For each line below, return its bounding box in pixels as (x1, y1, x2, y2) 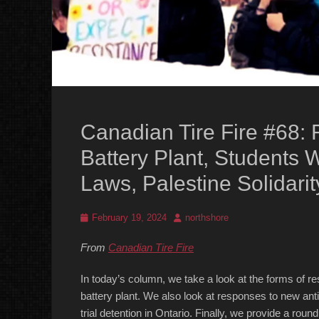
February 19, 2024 (92, 212, 167, 223)
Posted (80, 211, 109, 222)
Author (173, 211, 200, 222)
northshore (185, 212, 229, 223)
